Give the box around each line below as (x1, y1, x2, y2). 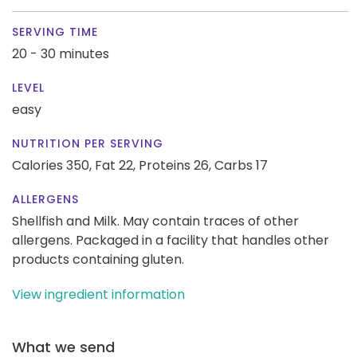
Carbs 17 (214, 155, 268, 175)
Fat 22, (95, 155, 135, 175)
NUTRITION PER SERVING (12, 135, 163, 151)
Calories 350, (12, 155, 95, 175)
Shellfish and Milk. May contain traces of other (12, 211, 299, 230)
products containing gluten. (12, 249, 184, 269)
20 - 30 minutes (12, 44, 109, 63)
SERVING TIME (12, 23, 98, 40)
